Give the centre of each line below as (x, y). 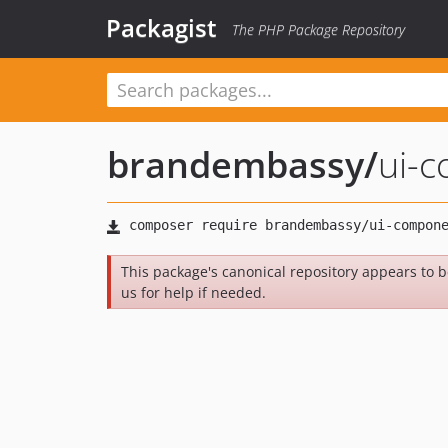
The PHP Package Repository (318, 29)
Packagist (161, 27)
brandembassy (235, 164)
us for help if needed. (193, 292)
